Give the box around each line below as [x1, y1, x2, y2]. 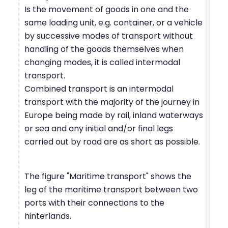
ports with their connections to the [24, 196, 164, 209]
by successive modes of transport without [24, 30, 193, 42]
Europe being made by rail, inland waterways [24, 109, 203, 121]
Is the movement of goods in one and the [24, 3, 189, 15]
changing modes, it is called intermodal [24, 56, 180, 68]
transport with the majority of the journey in [24, 96, 199, 108]
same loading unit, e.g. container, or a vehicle [24, 16, 203, 28]
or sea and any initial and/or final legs [24, 122, 173, 134]
